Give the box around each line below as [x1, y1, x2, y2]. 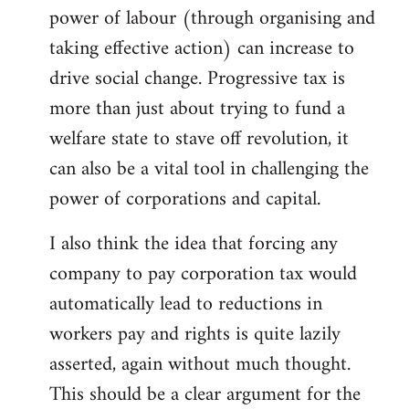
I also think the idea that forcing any [49, 226, 338, 263]
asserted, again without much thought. [49, 347, 351, 383]
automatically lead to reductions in [49, 287, 322, 323]
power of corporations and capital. [49, 182, 320, 218]
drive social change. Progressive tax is [49, 61, 345, 98]
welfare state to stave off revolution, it [49, 121, 349, 158]
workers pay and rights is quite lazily [49, 317, 341, 353]
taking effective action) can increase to [49, 31, 354, 68]
